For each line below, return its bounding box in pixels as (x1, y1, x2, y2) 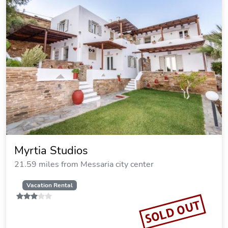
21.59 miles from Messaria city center (14, 159, 154, 170)
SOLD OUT (143, 197, 202, 226)
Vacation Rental (26, 181, 73, 189)
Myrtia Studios (14, 143, 88, 158)
